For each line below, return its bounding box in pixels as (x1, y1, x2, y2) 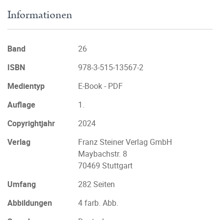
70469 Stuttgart (78, 160, 133, 171)
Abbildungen (7, 197, 52, 208)
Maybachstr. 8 (78, 148, 127, 159)
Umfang (7, 179, 36, 190)
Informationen (7, 7, 72, 23)
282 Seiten (78, 179, 115, 190)
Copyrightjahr (7, 118, 55, 129)
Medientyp (7, 81, 45, 91)
